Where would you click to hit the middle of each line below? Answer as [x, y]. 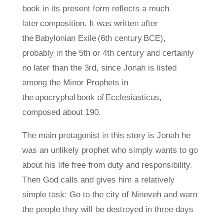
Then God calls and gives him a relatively [98, 180]
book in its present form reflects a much [95, 9]
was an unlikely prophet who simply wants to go [110, 150]
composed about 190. [61, 112]
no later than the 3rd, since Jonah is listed [99, 68]
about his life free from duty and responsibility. [107, 165]
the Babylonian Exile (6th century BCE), [94, 38]
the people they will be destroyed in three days [108, 209]
